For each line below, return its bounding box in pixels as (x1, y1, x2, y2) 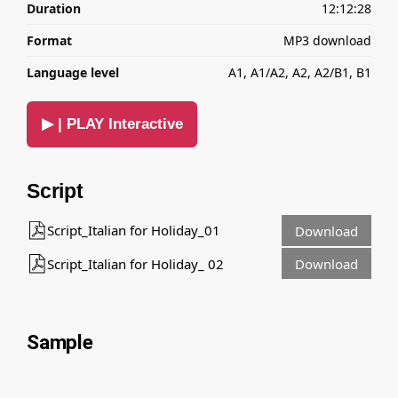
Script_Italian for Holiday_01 (46, 221, 220, 240)
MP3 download (283, 31, 371, 49)
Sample (27, 330, 93, 354)
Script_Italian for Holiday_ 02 (46, 254, 224, 273)
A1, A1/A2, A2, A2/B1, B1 (228, 63, 371, 81)
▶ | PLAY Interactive (41, 115, 183, 132)
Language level (27, 63, 119, 81)
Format (27, 31, 72, 49)
